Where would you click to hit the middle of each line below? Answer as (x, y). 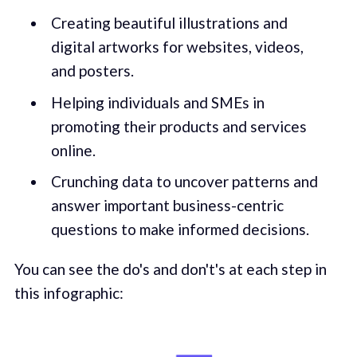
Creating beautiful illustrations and (169, 23)
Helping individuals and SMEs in (157, 102)
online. (73, 150)
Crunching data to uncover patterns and (184, 182)
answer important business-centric (167, 206)
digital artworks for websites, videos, (177, 47)
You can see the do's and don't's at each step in (170, 269)
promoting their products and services (178, 126)
